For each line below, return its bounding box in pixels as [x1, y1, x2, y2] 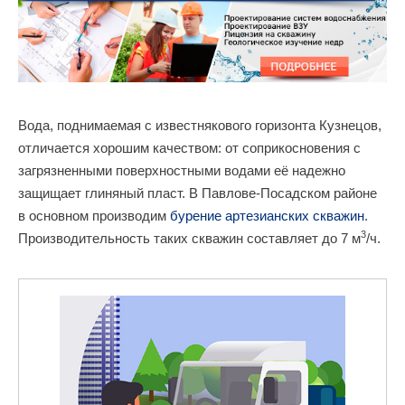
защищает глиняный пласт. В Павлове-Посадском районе [18, 184, 377, 201]
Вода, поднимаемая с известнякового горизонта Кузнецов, [18, 117, 381, 133]
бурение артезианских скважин [170, 207, 364, 223]
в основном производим [18, 207, 170, 223]
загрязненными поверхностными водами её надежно [18, 162, 345, 178]
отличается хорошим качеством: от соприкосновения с [18, 139, 361, 155]
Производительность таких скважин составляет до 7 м [18, 230, 361, 246]
